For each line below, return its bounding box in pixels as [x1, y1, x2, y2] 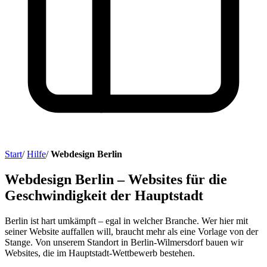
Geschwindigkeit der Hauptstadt [5, 187, 203, 203]
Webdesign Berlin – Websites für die [5, 171, 227, 187]
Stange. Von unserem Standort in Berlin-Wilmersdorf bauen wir [5, 237, 243, 247]
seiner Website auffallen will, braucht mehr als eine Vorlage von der [5, 226, 258, 237]
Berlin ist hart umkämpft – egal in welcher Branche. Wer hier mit [5, 215, 248, 226]
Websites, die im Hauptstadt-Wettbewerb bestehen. [5, 247, 195, 258]
